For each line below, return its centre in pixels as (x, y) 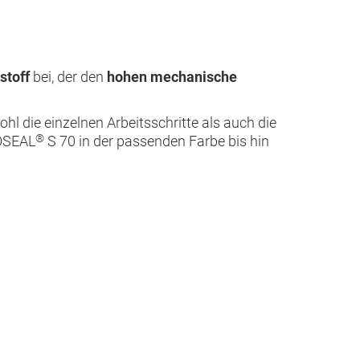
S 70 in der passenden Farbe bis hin (157, 141)
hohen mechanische (172, 76)
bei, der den (68, 76)
